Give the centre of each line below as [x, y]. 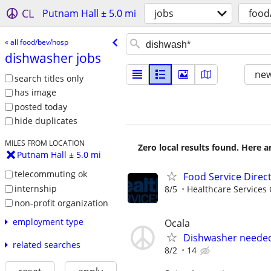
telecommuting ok [51, 174]
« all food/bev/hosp [36, 42]
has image [35, 93]
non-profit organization [61, 203]
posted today [41, 106]
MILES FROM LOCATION [44, 143]
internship [35, 188]
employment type [48, 222]
